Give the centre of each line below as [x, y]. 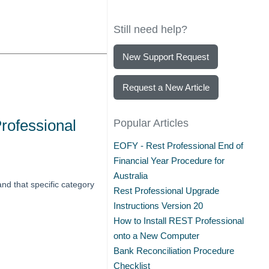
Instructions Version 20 [159, 206]
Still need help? [151, 29]
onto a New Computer [157, 236]
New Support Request [166, 57]
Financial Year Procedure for [169, 161]
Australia [131, 176]
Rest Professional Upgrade [167, 191]
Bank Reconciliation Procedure [174, 251]
